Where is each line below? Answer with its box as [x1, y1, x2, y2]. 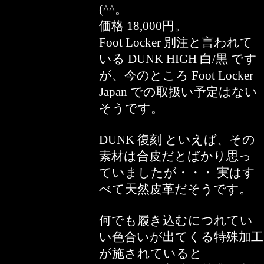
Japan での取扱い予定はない [99, 85, 258, 99]
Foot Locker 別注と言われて [99, 35, 253, 49]
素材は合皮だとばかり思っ [99, 149, 252, 163]
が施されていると [99, 246, 202, 260]
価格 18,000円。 [99, 19, 187, 33]
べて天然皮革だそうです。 [99, 182, 252, 196]
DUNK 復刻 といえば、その [99, 133, 255, 147]
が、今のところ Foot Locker [99, 68, 253, 82]
